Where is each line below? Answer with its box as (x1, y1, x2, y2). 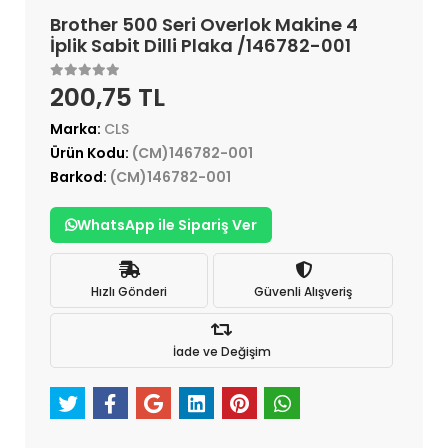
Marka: (50, 119, 104, 140)
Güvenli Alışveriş (254, 282, 352, 300)
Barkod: (50, 167, 110, 188)
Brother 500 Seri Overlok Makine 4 (50, 12, 358, 38)
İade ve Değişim (172, 342, 271, 360)
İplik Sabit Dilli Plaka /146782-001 (50, 33, 351, 59)
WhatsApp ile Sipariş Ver (77, 215, 257, 236)
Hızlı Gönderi (91, 282, 167, 300)
